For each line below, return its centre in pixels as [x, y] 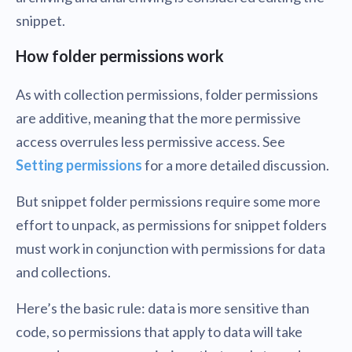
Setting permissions [79, 165]
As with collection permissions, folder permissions [167, 95]
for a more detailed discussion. [236, 165]
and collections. [63, 272]
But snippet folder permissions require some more [168, 202]
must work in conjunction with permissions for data [170, 249]
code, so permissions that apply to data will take [159, 332]
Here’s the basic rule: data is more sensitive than [163, 308]
